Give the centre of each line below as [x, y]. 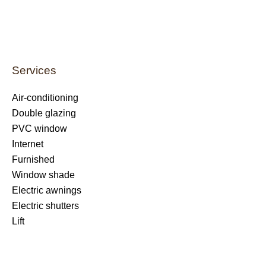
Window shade [43, 175]
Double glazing [44, 113]
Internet [28, 144]
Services [34, 70]
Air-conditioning [45, 98]
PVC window [39, 129]
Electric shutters [45, 206]
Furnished [33, 159]
